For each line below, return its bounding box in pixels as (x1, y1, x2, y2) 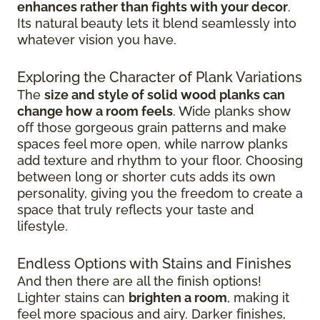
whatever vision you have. (17, 31, 176, 47)
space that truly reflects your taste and (17, 201, 254, 217)
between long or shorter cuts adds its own (17, 169, 276, 184)
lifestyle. (17, 218, 68, 234)
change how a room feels (17, 103, 173, 119)
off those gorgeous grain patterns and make (17, 119, 286, 135)
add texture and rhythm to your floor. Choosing (17, 152, 303, 168)
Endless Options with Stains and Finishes (17, 254, 291, 272)
